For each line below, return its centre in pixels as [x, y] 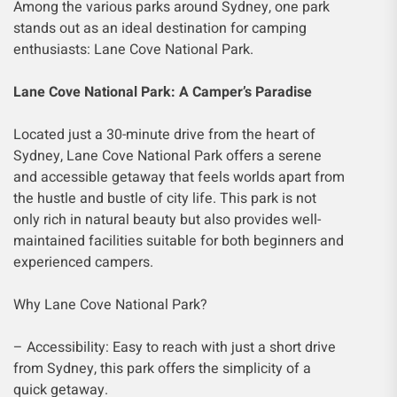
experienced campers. [83, 262]
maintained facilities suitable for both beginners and [179, 241]
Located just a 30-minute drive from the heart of [164, 135]
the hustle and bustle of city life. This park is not [165, 198]
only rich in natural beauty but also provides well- [167, 220]
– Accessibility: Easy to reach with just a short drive [175, 347]
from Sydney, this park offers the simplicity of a [162, 369]
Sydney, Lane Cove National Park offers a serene [167, 156]
